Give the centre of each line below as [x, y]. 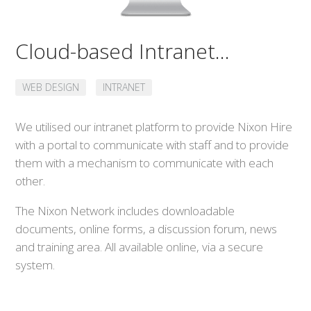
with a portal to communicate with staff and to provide [152, 145]
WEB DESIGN [51, 87]
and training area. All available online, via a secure [140, 247]
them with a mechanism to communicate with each [145, 163]
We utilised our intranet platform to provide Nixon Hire [154, 127]
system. [35, 265]
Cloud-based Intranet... [123, 51]
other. [31, 181]
